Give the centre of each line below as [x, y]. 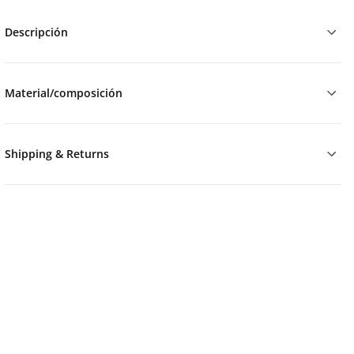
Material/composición [63, 93]
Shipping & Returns [56, 154]
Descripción [36, 32]
